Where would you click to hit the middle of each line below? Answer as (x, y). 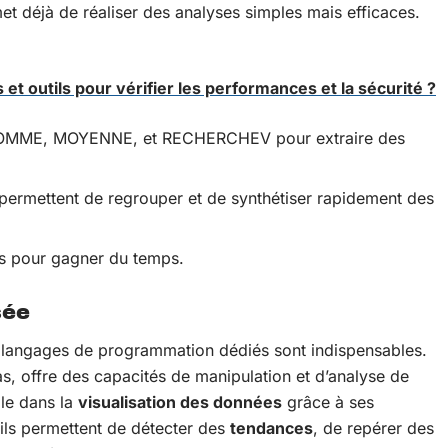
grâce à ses (328, 402)
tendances (271, 428)
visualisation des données (180, 402)
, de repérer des (373, 428)
